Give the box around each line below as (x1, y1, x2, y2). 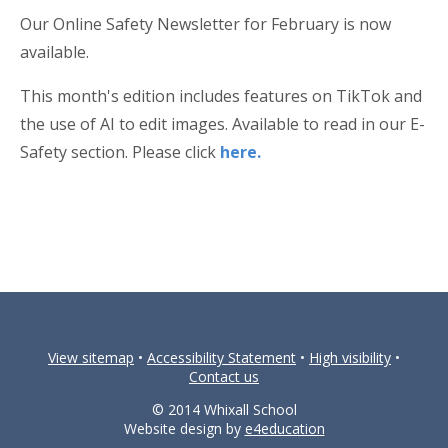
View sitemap (48, 348, 134, 367)
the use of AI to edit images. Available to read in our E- (20, 113, 425, 135)
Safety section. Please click (20, 141, 220, 163)
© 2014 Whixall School (151, 400, 297, 419)
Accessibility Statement (147, 348, 296, 367)
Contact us (189, 367, 259, 386)
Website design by (123, 419, 245, 438)
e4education (244, 419, 325, 438)
